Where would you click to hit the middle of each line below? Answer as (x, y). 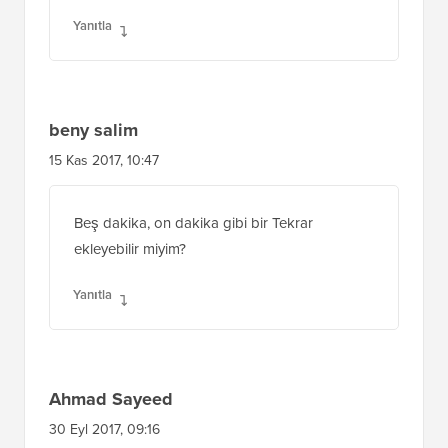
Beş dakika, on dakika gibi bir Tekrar (193, 248)
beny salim (93, 155)
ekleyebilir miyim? (130, 274)
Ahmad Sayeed (111, 424)
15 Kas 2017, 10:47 (104, 186)
